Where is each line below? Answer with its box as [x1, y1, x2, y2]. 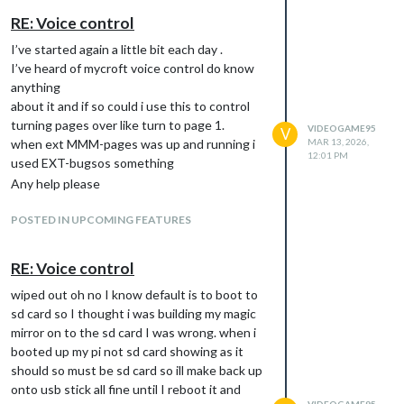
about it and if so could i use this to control [11, 97, 250, 114]
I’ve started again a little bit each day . [11, 41, 223, 57]
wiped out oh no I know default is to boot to [11, 286, 258, 302]
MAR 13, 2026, [308, 135, 369, 147]
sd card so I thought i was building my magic [11, 305, 256, 321]
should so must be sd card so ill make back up [11, 362, 262, 378]
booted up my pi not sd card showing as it [11, 343, 243, 359]
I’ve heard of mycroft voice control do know [11, 60, 254, 76]
